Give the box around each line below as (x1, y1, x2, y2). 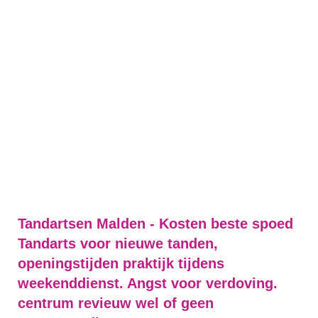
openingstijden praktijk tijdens (18, 256, 224, 271)
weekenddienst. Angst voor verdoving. (18, 275, 278, 291)
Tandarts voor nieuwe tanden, (18, 236, 218, 251)
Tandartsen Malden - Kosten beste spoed (18, 216, 293, 231)
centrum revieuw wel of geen (18, 295, 214, 311)
